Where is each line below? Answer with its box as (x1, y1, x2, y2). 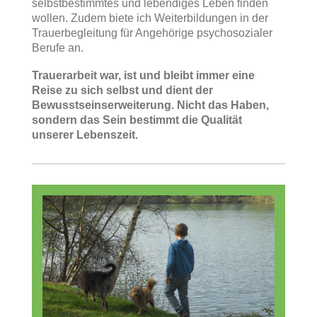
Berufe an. (32, 42, 83, 54)
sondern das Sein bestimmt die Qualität (32, 114, 242, 127)
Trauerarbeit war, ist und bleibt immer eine (32, 69, 255, 82)
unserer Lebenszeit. (32, 129, 138, 142)
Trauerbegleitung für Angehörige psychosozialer (32, 27, 272, 40)
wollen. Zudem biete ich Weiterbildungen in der (32, 12, 268, 25)
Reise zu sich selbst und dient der (32, 84, 213, 97)
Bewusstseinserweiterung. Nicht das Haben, (32, 99, 269, 112)
